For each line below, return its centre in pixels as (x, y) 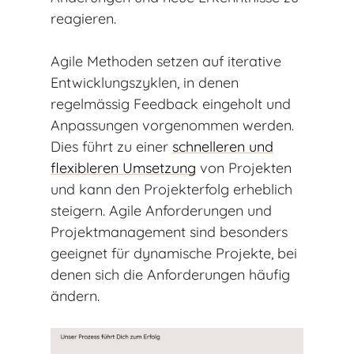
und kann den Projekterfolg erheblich (171, 190)
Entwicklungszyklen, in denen (145, 83)
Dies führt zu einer (111, 147)
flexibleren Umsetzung (123, 168)
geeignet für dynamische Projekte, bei (174, 254)
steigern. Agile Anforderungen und (161, 211)
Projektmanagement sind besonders (169, 232)
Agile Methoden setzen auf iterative (166, 62)
